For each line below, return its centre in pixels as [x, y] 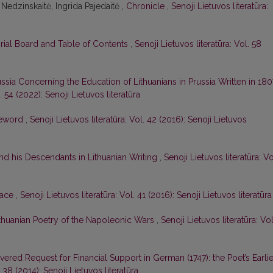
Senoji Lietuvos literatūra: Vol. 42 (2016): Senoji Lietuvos [138, 120]
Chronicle [147, 6]
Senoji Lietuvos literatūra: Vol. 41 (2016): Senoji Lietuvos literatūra [146, 195]
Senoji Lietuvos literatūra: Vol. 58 [198, 44]
